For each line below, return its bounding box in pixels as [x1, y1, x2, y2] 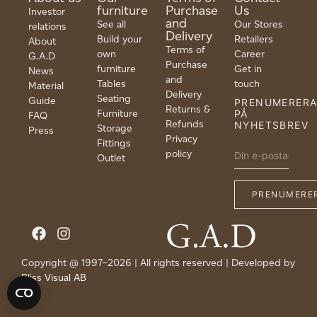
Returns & [166, 103, 210, 115]
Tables [97, 77, 126, 90]
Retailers [234, 33, 273, 45]
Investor [28, 5, 65, 18]
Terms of [166, 43, 205, 56]
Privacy [166, 132, 197, 145]
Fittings [97, 137, 131, 149]
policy [166, 147, 192, 160]
